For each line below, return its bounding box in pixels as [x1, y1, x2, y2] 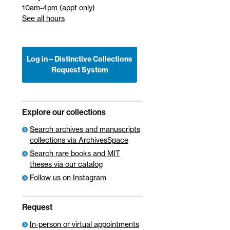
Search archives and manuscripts [29, 124, 140, 133]
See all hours [22, 14, 65, 23]
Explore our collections [22, 107, 106, 118]
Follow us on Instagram [29, 172, 106, 182]
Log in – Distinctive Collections [27, 54, 133, 64]
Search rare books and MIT [29, 148, 120, 158]
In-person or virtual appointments [29, 219, 139, 228]
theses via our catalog [29, 159, 103, 168]
